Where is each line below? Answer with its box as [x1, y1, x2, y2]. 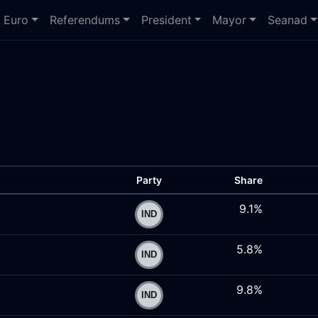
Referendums [50, 13, 121, 27]
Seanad [268, 13, 308, 27]
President [141, 13, 192, 27]
